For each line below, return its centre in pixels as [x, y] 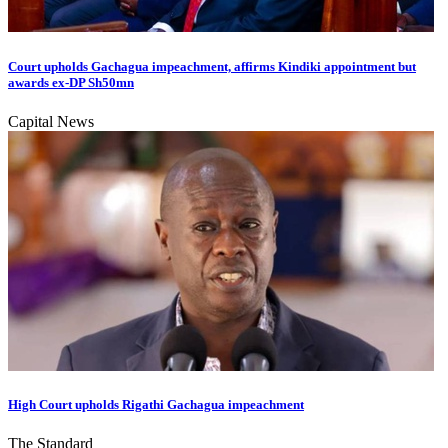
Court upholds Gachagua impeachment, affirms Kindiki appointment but [212, 66]
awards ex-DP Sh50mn [71, 82]
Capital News [51, 121]
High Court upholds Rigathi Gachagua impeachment [156, 404]
